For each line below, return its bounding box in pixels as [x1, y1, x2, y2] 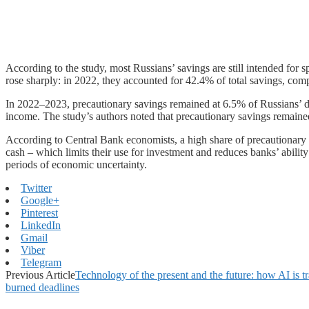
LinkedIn [21, 219, 61, 231]
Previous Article [6, 268, 75, 281]
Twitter [21, 181, 52, 194]
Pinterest [21, 206, 58, 219]
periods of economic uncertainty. [6, 158, 147, 170]
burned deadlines [6, 281, 79, 293]
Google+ [21, 194, 59, 206]
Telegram [21, 256, 61, 268]
